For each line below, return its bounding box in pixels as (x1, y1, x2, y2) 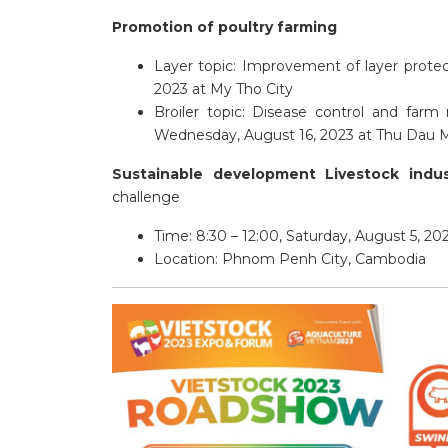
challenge (112, 188, 180, 207)
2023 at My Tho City (154, 80, 293, 99)
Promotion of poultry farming (112, 18, 337, 37)
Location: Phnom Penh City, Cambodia (154, 250, 426, 269)
